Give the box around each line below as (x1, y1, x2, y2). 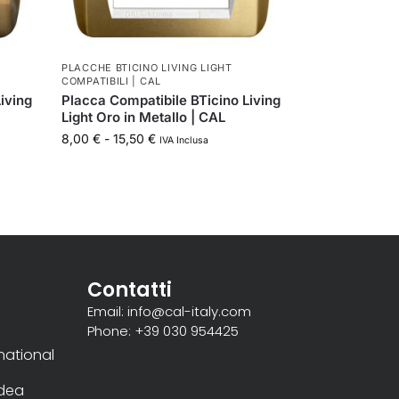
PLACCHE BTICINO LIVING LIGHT (61, 61, 232, 74)
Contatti (86, 275, 172, 304)
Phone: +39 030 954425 (86, 321, 239, 340)
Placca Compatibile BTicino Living (61, 91, 281, 109)
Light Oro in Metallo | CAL (61, 108, 226, 126)
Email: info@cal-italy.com (86, 301, 251, 321)
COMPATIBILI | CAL (61, 74, 161, 87)
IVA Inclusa (159, 134, 209, 146)
